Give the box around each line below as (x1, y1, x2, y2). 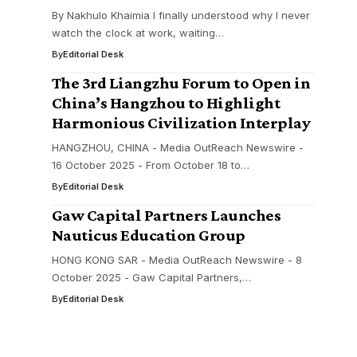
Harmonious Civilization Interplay (51, 113, 311, 132)
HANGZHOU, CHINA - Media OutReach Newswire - (51, 141, 304, 154)
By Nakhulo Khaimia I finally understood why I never (51, 9, 310, 22)
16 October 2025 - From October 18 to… (51, 159, 249, 171)
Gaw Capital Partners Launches (51, 206, 281, 225)
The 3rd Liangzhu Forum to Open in (51, 73, 311, 92)
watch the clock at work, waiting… (51, 26, 224, 39)
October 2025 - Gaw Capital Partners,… (51, 271, 251, 284)
